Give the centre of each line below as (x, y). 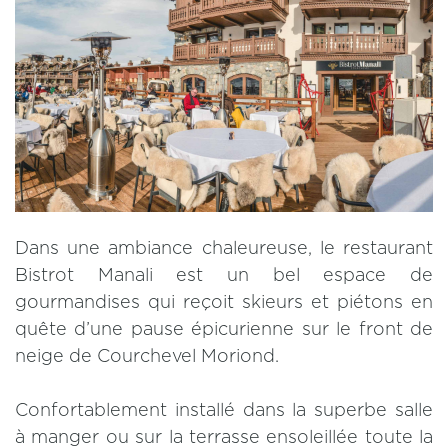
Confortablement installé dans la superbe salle (224, 411)
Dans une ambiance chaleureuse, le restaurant (224, 249)
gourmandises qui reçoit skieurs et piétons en (224, 303)
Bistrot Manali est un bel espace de (224, 276)
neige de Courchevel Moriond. (149, 357)
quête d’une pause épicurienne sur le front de (224, 330)
